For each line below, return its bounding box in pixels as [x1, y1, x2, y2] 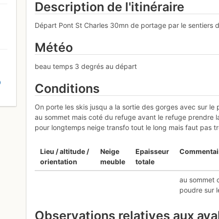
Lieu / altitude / [40, 147, 89, 156]
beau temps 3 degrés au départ [35, 62, 137, 70]
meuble [100, 157, 125, 166]
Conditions [35, 81, 100, 96]
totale [135, 157, 154, 166]
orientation [40, 157, 77, 166]
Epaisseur [135, 147, 169, 156]
